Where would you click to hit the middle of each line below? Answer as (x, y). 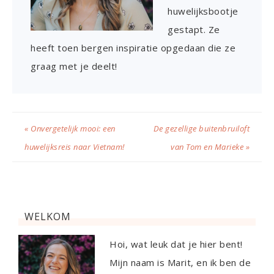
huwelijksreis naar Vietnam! (75, 147)
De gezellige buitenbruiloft (201, 129)
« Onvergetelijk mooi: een (70, 129)
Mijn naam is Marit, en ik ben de (180, 263)
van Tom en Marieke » (210, 147)
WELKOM (48, 217)
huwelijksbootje (203, 11)
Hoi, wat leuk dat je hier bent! (176, 244)
